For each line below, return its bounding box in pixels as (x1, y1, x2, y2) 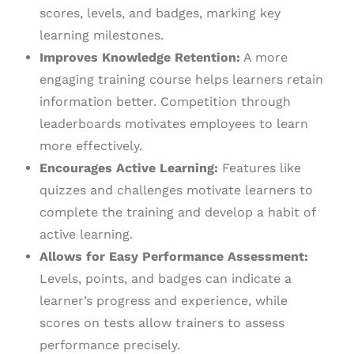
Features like (218, 160, 301, 176)
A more (240, 50, 288, 66)
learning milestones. (40, 28, 164, 43)
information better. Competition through (40, 94, 291, 110)
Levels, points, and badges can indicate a (40, 271, 292, 287)
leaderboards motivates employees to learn (40, 116, 308, 132)
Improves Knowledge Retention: (40, 50, 240, 66)
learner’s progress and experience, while (40, 293, 288, 309)
